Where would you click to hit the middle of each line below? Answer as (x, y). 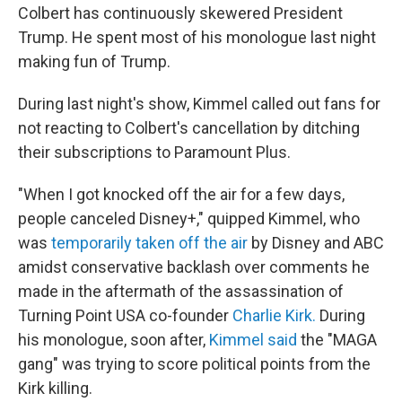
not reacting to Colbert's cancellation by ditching (189, 128)
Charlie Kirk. (274, 315)
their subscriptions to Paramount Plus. (154, 152)
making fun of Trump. (94, 61)
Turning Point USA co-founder (123, 315)
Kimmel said (253, 340)
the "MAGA (337, 340)
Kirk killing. (55, 388)
